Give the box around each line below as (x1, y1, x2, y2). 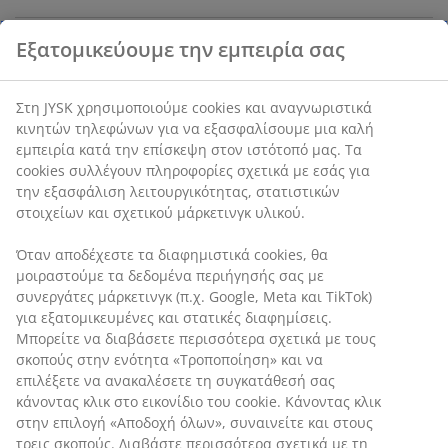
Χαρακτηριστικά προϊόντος (15, 44, 290, 74)
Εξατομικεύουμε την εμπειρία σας (16, 306, 345, 334)
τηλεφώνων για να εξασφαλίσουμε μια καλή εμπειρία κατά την (16, 389, 442, 409)
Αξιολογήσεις (15, 127, 151, 157)
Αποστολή (15, 234, 118, 264)
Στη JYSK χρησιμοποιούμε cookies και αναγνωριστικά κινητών (16, 368, 431, 388)
